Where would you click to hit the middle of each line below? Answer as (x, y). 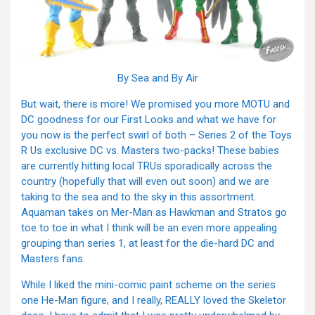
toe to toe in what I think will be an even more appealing (149, 228)
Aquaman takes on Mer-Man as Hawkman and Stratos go (154, 213)
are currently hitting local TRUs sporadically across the (147, 166)
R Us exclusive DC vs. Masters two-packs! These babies (150, 151)
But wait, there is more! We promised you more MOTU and (155, 104)
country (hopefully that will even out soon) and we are (145, 182)
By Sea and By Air (157, 78)
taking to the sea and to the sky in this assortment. (139, 197)
